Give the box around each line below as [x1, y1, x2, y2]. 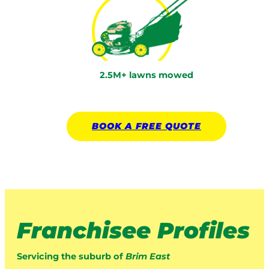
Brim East [125, 250, 170, 262]
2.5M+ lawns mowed [100, 70, 193, 81]
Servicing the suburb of [17, 250, 125, 262]
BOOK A [92, 120, 136, 131]
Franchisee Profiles [17, 217, 250, 244]
